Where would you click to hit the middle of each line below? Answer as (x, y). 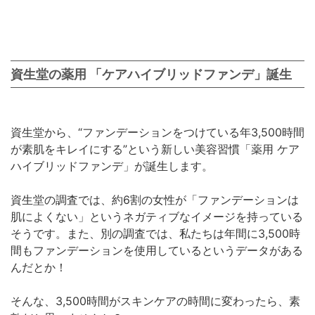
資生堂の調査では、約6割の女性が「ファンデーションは (155, 199)
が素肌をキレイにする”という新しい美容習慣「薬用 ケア (155, 149)
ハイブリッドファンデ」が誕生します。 (112, 166)
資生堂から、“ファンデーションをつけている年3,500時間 (157, 132)
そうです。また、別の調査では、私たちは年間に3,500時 (155, 233)
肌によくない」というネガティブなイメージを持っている (157, 216)
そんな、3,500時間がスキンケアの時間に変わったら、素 (155, 301)
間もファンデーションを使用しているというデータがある (157, 250)
